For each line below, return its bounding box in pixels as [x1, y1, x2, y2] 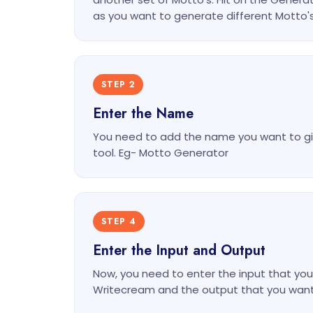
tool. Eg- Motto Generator [93, 145, 228, 160]
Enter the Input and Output [93, 240, 265, 261]
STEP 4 [101, 215, 136, 228]
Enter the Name [93, 103, 194, 124]
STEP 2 [101, 78, 135, 91]
